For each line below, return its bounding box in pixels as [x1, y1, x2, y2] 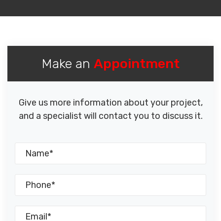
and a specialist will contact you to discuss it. [18, 110, 203, 122]
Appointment [94, 56, 180, 72]
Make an [41, 56, 94, 72]
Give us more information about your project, [18, 97, 203, 109]
